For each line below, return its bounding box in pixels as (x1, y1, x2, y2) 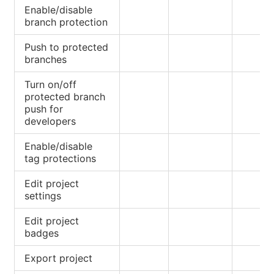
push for (24, 102, 63, 115)
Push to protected (24, 40, 108, 53)
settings (24, 189, 61, 202)
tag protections (24, 152, 96, 165)
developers (24, 114, 76, 127)
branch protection (24, 15, 108, 28)
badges (24, 226, 59, 239)
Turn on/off (24, 78, 76, 91)
